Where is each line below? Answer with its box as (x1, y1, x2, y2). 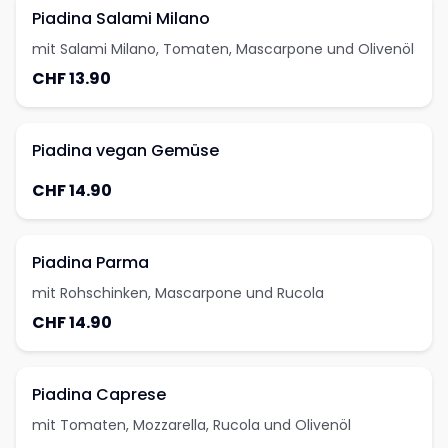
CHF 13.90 (32, 67, 111, 90)
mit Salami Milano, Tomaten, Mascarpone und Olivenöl (32, 39, 414, 59)
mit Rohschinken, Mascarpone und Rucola (32, 283, 324, 303)
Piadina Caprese (32, 383, 166, 406)
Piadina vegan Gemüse (32, 139, 219, 162)
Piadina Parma (32, 251, 149, 274)
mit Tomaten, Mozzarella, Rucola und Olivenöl (32, 415, 351, 435)
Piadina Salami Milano (32, 7, 210, 30)
